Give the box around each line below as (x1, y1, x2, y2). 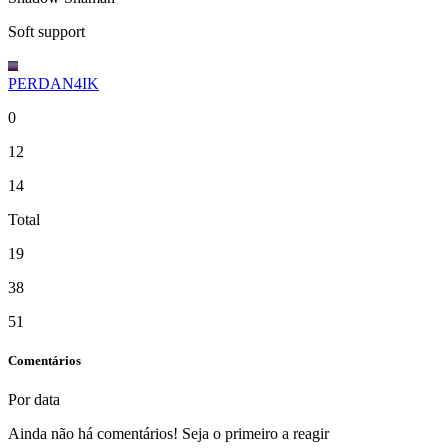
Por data (8, 391, 64, 409)
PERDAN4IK (8, 74, 99, 92)
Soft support (8, 22, 85, 40)
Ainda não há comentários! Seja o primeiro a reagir (8, 425, 329, 443)
